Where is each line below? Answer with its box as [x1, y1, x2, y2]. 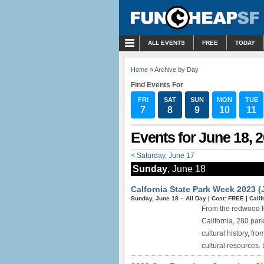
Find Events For [131, 81, 183, 89]
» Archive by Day [148, 66, 199, 73]
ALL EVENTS [148, 39, 185, 46]
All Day [186, 195, 206, 202]
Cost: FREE [212, 195, 244, 202]
